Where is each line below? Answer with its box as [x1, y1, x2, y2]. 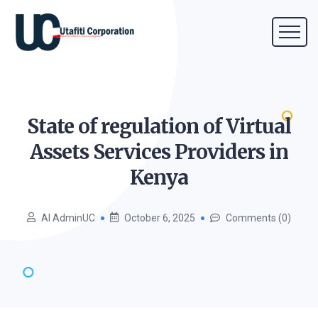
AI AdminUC [41, 212, 95, 224]
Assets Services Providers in [30, 139, 288, 165]
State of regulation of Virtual [27, 114, 291, 139]
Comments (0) [226, 212, 291, 224]
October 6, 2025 [124, 212, 195, 224]
